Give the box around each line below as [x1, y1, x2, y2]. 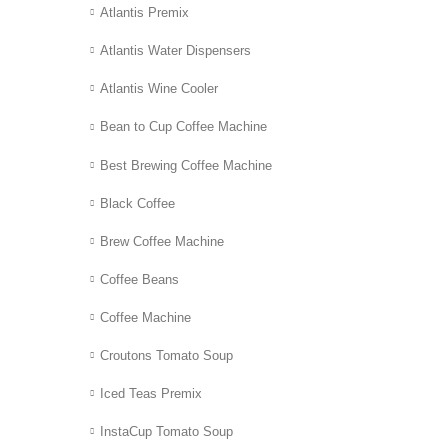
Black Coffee [100, 195, 175, 211]
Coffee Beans [100, 271, 179, 287]
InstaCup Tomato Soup [100, 423, 233, 439]
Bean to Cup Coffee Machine [100, 119, 267, 135]
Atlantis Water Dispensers [100, 43, 251, 59]
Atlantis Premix [100, 5, 189, 21]
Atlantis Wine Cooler [100, 81, 218, 97]
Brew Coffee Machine [100, 233, 224, 249]
